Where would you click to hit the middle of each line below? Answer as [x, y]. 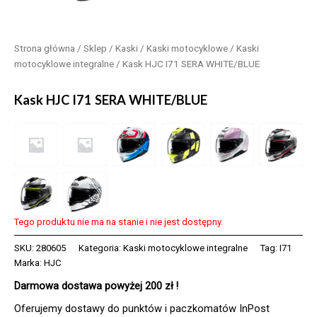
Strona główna [45, 48]
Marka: [29, 263]
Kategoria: [101, 248]
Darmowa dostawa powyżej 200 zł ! [96, 286]
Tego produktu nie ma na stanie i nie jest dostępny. [119, 221]
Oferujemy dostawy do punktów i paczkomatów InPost [142, 308]
